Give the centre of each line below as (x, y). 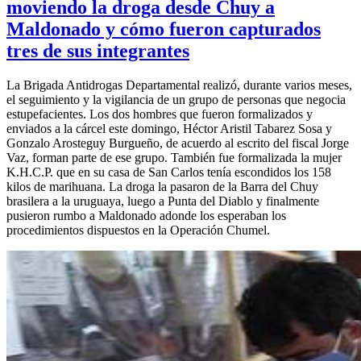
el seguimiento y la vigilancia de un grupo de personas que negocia (176, 99)
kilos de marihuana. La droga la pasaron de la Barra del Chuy (162, 186)
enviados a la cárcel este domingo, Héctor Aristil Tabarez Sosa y (169, 128)
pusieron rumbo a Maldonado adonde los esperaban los (146, 215)
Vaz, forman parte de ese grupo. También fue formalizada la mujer (174, 157)
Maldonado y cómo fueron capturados (164, 29)
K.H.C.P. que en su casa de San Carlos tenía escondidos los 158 (169, 172)
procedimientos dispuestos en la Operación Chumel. (138, 230)
